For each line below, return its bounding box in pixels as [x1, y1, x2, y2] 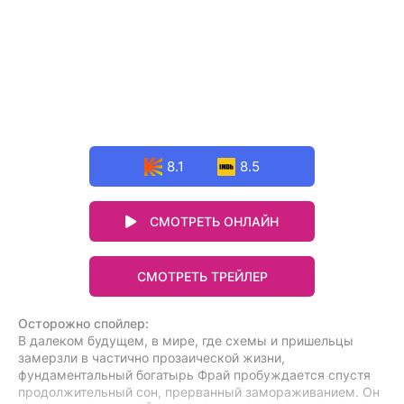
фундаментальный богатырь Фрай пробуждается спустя [18, 367, 371, 382]
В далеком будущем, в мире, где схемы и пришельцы [18, 333, 353, 348]
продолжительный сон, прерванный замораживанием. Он [18, 384, 380, 399]
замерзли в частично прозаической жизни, [18, 350, 285, 365]
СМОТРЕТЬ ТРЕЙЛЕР [136, 269, 268, 284]
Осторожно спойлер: [18, 316, 149, 331]
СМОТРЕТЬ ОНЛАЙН [150, 214, 280, 229]
